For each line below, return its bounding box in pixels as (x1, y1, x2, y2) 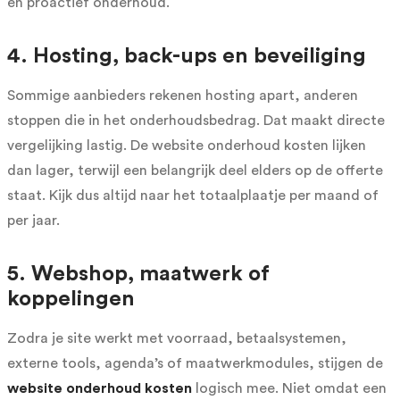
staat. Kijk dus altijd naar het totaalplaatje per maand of (7, 187, 379, 203)
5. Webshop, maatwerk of (7, 262, 270, 285)
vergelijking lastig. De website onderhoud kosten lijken (7, 137, 366, 153)
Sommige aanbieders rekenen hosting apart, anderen (7, 87, 358, 103)
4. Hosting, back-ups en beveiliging (7, 45, 366, 67)
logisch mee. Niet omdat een (192, 380, 387, 396)
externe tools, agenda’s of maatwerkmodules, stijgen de (7, 355, 383, 371)
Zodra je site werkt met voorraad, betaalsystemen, (7, 330, 346, 346)
